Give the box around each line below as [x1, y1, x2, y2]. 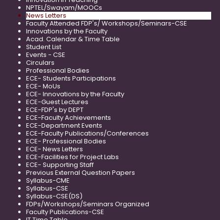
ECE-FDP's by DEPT [26, 105, 83, 115]
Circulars [26, 58, 55, 68]
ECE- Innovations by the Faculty [26, 89, 124, 99]
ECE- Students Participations [26, 74, 116, 83]
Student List [26, 42, 61, 52]
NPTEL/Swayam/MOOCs [26, 3, 102, 13]
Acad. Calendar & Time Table [26, 34, 120, 44]
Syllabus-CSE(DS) [26, 192, 82, 201]
